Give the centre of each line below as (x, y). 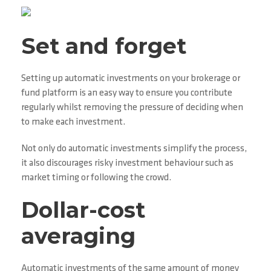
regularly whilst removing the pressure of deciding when (132, 108)
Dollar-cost (83, 210)
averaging (78, 236)
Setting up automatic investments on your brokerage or (131, 79)
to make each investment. (73, 122)
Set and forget (104, 46)
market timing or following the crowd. (96, 178)
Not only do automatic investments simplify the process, (134, 149)
